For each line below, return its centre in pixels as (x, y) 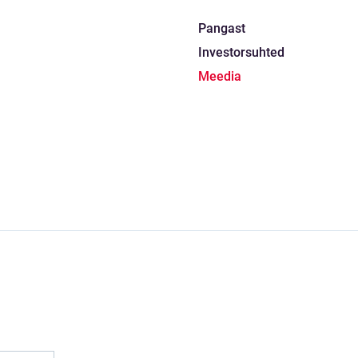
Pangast (222, 28)
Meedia (220, 76)
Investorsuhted (241, 52)
